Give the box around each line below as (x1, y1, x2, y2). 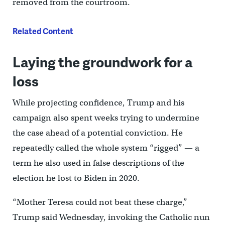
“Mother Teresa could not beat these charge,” (12, 197, 187, 208)
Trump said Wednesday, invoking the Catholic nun (12, 212, 210, 223)
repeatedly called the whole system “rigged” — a (12, 143, 199, 154)
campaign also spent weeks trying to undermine (12, 113, 199, 124)
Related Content (12, 25, 73, 37)
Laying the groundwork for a (12, 52, 193, 72)
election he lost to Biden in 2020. (12, 173, 140, 184)
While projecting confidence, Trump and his (12, 97, 184, 108)
